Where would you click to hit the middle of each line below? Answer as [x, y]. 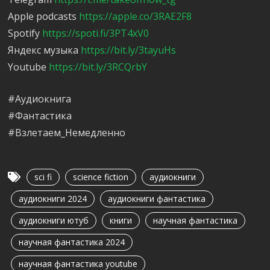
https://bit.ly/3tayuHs [129, 50]
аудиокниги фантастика [157, 199]
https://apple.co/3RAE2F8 [136, 17]
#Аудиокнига [40, 99]
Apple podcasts [44, 17]
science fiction [101, 177]
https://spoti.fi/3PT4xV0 [96, 33]
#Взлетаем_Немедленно [67, 133]
